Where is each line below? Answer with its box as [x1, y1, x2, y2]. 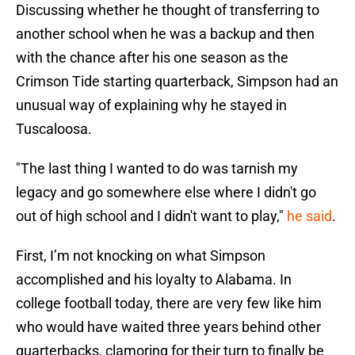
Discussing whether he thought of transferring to [16, 2, 319, 19]
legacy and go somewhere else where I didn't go [16, 184, 316, 201]
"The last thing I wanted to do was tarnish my [16, 160, 298, 177]
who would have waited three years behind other [16, 319, 321, 336]
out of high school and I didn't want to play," [16, 208, 287, 225]
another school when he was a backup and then [16, 25, 315, 43]
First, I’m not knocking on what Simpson [16, 247, 265, 265]
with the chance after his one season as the [16, 49, 288, 67]
